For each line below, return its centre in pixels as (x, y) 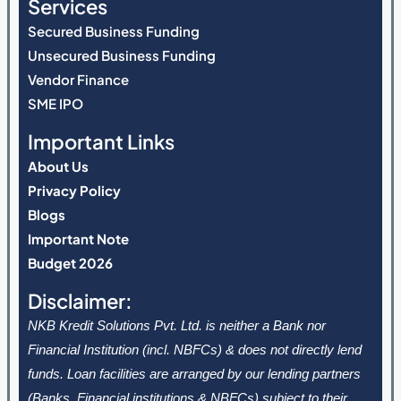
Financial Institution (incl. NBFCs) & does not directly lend (194, 350)
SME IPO (55, 104)
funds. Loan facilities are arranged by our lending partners (194, 374)
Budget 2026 (70, 263)
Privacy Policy (74, 191)
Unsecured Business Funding (121, 55)
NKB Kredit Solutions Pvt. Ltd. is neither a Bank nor (176, 326)
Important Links (101, 142)
